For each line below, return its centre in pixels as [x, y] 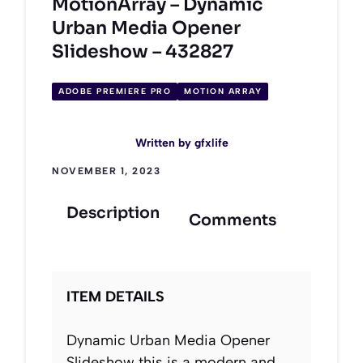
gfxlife [211, 143]
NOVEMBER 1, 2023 [106, 171]
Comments [233, 221]
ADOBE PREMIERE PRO [115, 92]
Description [113, 214]
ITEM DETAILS [115, 297]
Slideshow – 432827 [143, 51]
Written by [164, 143]
